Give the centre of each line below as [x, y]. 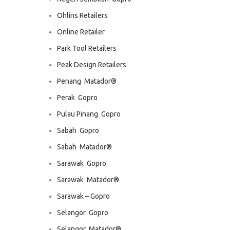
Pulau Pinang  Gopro [89, 114]
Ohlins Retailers [82, 15]
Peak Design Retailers [91, 65]
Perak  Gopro [77, 98]
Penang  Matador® [87, 81]
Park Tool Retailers [87, 48]
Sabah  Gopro [78, 130]
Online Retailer [81, 32]
